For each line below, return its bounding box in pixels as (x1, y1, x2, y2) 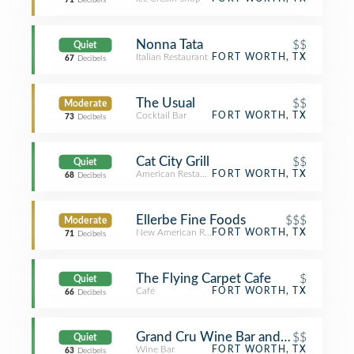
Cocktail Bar (136, 111, 186, 120)
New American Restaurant (136, 228, 243, 237)
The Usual (136, 96, 195, 110)
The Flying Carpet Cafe (136, 272, 271, 285)
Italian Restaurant (136, 52, 208, 62)
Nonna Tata (136, 38, 203, 51)
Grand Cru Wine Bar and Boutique (136, 330, 340, 344)
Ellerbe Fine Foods (136, 213, 246, 227)
